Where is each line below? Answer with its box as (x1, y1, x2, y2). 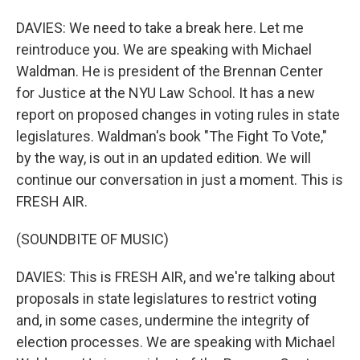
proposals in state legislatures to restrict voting (16, 290, 317, 307)
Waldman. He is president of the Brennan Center (16, 63, 323, 80)
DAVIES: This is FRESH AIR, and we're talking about (16, 268, 335, 285)
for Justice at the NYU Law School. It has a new (16, 84, 315, 101)
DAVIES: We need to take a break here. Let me (16, 19, 304, 36)
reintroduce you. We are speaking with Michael (16, 41, 312, 58)
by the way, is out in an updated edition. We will (16, 149, 311, 166)
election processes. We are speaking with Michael (16, 333, 335, 350)
